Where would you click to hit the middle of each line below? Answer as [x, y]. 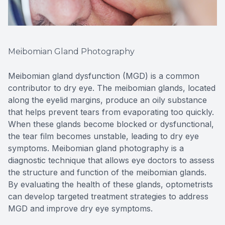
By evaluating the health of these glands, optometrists [110, 184]
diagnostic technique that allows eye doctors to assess [111, 160]
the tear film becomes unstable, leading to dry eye [103, 136]
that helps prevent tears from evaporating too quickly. [111, 112]
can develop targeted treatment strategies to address [108, 196]
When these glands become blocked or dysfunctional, [111, 124]
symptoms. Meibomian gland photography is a [96, 148]
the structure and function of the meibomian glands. [107, 172]
